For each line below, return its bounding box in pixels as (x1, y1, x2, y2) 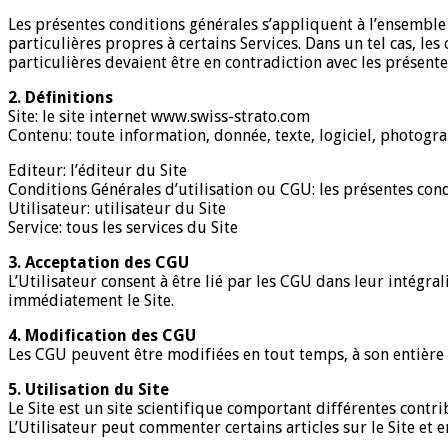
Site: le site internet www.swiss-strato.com (8, 106, 310, 126)
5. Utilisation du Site (8, 379, 169, 399)
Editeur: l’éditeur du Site (8, 160, 187, 180)
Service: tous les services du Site (8, 217, 238, 237)
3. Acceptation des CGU (8, 252, 189, 272)
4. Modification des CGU (8, 325, 196, 345)
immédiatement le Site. (8, 290, 174, 310)
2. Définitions (8, 87, 113, 107)
